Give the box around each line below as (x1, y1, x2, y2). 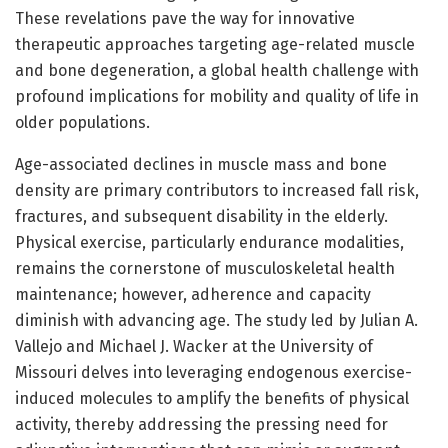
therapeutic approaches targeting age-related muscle (15, 34, 415, 54)
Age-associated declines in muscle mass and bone (15, 154, 387, 174)
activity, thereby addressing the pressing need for (15, 414, 388, 434)
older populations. (15, 112, 150, 132)
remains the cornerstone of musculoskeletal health (15, 258, 395, 278)
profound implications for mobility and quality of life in (15, 86, 419, 106)
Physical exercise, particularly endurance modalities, (15, 232, 404, 252)
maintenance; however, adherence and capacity (15, 284, 371, 304)
